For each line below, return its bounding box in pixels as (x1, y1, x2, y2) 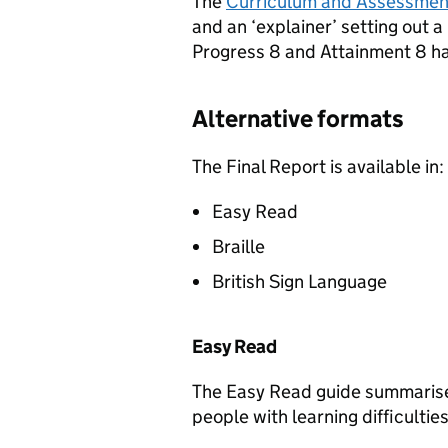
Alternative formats (192, 104, 404, 133)
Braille (212, 235, 265, 258)
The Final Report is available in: (192, 155, 444, 178)
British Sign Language (212, 270, 387, 293)
